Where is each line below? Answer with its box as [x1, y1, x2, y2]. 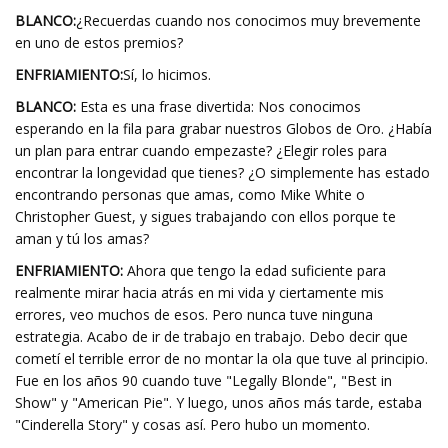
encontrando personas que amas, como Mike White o [15, 185, 365, 204]
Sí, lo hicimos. [123, 65, 211, 84]
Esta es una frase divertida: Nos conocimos [76, 97, 361, 116]
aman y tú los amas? [15, 229, 149, 248]
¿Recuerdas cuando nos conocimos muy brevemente [76, 11, 421, 30]
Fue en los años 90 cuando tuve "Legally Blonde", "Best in [15, 371, 392, 390]
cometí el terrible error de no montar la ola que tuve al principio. [15, 349, 428, 368]
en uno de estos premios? [15, 33, 183, 52]
